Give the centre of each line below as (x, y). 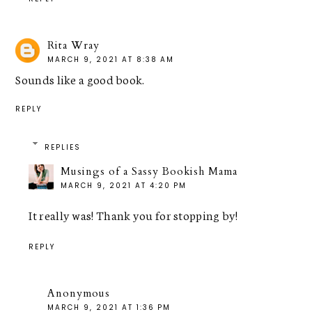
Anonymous (79, 293)
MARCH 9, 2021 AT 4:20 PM (124, 185)
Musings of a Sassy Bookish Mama (149, 171)
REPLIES (62, 147)
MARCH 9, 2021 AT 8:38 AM (111, 60)
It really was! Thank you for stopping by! (133, 214)
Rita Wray (74, 46)
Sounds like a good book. (80, 79)
